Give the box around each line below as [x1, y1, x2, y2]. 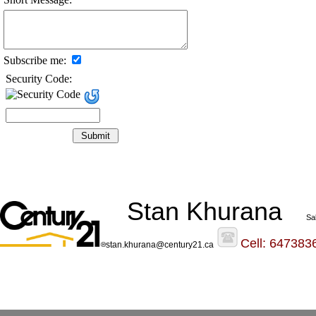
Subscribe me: [4, 54, 66, 67]
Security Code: [6, 73, 72, 85]
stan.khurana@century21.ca [106, 240, 214, 250]
